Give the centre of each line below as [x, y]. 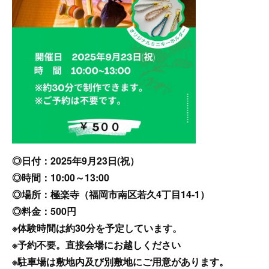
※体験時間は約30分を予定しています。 [97, 228]
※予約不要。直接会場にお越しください [96, 244]
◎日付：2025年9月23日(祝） [76, 160]
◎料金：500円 [44, 211]
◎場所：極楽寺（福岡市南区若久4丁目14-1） [111, 194]
